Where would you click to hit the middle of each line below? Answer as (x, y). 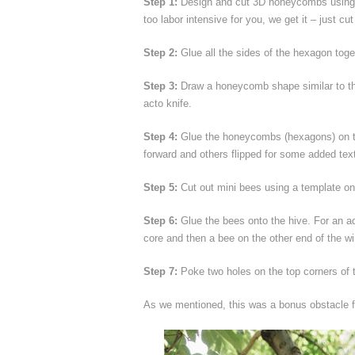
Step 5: (160, 187)
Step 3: (160, 86)
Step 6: (160, 220)
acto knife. (168, 103)
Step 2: (160, 52)
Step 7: (160, 271)
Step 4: (160, 136)
